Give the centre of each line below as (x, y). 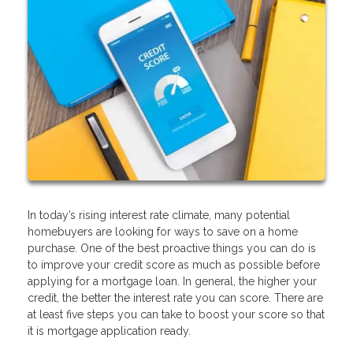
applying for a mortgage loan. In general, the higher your (172, 282)
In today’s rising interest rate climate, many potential (159, 216)
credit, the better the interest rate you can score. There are (175, 298)
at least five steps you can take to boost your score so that (176, 315)
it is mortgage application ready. (109, 331)
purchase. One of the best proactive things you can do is (172, 249)
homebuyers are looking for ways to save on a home (163, 232)
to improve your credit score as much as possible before (174, 265)
